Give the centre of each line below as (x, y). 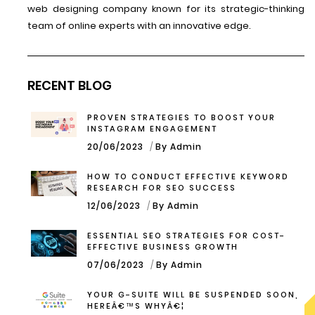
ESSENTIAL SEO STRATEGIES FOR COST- (186, 235)
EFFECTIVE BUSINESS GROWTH (163, 246)
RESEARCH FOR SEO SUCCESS (162, 187)
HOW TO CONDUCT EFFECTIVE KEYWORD (188, 176)
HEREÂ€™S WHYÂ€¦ (136, 306)
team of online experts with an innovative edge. (139, 25)
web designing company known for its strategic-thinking (166, 8)
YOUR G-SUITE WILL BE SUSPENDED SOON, (193, 294)
